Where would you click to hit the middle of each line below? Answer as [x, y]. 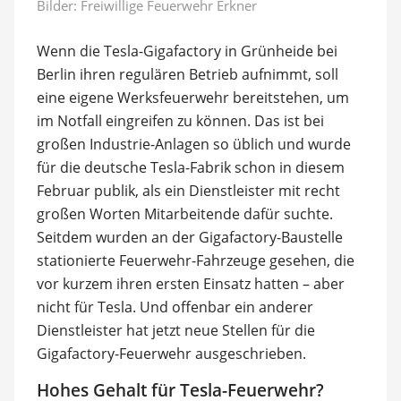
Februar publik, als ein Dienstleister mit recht [188, 190]
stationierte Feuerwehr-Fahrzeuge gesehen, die [195, 260]
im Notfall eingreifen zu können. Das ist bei [180, 120]
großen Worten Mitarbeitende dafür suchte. [184, 213]
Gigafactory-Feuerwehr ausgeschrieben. [171, 353]
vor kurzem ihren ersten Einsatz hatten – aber [190, 283]
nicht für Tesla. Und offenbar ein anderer [175, 307]
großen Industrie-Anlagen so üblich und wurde [193, 144]
